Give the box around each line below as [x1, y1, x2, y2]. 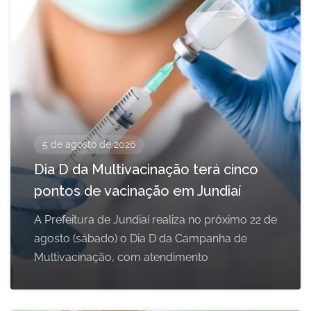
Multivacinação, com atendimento [34, 251, 208, 264]
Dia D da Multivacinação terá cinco [34, 161, 258, 178]
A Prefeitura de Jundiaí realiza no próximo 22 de [34, 213, 277, 227]
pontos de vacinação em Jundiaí [34, 183, 241, 200]
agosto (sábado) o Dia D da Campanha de [34, 232, 247, 246]
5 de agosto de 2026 [42, 139, 135, 151]
